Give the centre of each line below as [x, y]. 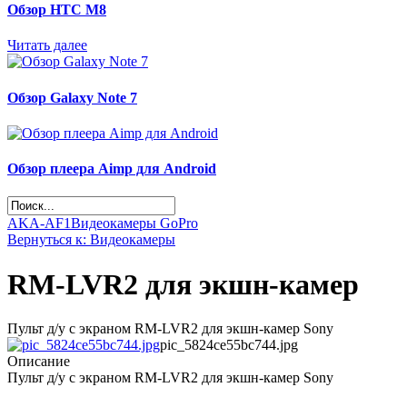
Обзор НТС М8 [57, 10]
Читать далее [47, 45]
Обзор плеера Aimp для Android [112, 169]
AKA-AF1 [39, 223]
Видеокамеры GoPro [134, 223]
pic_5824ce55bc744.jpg [229, 345]
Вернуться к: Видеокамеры [91, 240]
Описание [39, 362]
